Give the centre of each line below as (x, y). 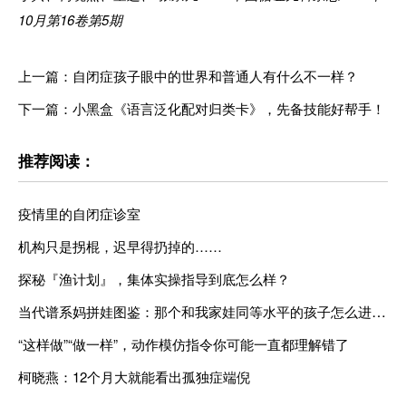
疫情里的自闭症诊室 (79, 214)
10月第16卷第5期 (70, 20)
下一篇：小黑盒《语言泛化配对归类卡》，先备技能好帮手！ (202, 109)
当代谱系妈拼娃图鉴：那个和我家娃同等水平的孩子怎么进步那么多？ (379, 312)
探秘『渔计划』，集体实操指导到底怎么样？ (154, 279)
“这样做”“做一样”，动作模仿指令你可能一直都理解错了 (184, 344)
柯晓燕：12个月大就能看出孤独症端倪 (134, 377)
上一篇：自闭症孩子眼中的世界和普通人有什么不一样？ (188, 76)
